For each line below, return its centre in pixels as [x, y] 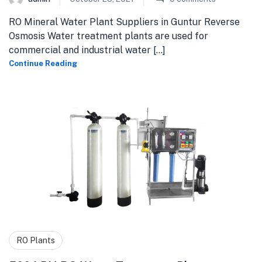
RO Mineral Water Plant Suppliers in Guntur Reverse [124, 22]
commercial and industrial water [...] [87, 50]
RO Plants [36, 240]
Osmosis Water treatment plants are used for [108, 36]
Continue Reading [43, 63]
